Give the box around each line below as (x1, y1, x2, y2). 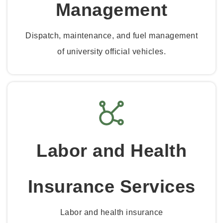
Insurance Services (27, 176, 196, 197)
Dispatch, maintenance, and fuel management (25, 31, 198, 40)
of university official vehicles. (57, 47, 166, 56)
